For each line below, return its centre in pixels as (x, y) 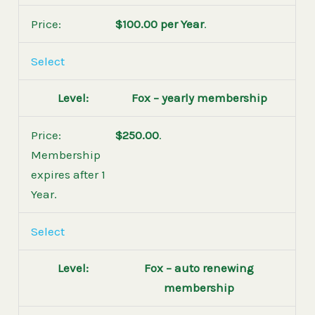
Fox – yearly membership (199, 98)
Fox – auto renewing (199, 268)
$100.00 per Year (159, 24)
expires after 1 (69, 175)
